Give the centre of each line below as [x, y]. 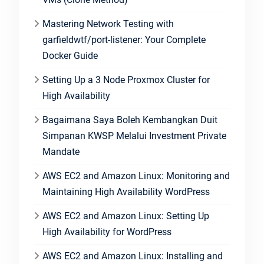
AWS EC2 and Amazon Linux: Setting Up [126, 216]
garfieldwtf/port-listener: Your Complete [124, 40]
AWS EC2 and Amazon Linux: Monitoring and [136, 176]
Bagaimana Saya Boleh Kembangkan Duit [130, 120]
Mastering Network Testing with [108, 24]
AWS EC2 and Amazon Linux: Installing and [132, 256]
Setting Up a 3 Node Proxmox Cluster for [126, 80]
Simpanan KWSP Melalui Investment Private [134, 136]
